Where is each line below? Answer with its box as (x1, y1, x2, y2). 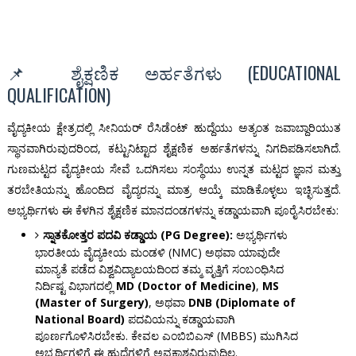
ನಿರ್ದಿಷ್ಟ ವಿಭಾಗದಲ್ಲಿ (34, 278, 116, 294)
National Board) (34, 311, 125, 327)
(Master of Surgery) (34, 295, 149, 311)
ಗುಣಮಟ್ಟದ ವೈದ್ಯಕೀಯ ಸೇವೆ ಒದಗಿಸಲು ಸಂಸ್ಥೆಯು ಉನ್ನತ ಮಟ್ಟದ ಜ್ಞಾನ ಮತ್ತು (6, 161, 342, 177)
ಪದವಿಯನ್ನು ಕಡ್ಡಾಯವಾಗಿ (124, 311, 235, 327)
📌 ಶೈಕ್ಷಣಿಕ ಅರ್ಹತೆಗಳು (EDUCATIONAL (6, 60, 342, 86)
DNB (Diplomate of (188, 295, 296, 311)
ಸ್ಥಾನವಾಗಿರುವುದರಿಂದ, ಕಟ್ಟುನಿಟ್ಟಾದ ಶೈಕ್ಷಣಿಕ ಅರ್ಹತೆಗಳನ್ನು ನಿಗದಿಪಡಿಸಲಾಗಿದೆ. (6, 141, 342, 157)
